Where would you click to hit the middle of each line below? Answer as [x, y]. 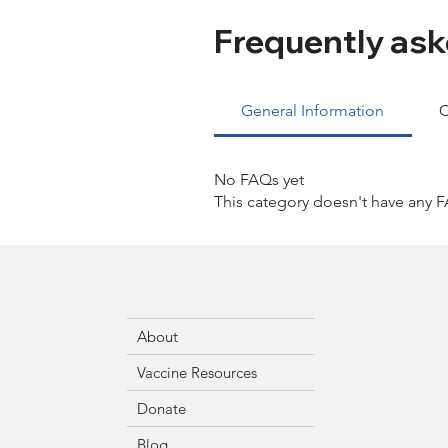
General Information [313, 110]
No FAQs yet [259, 179]
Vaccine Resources [197, 372]
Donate [162, 408]
